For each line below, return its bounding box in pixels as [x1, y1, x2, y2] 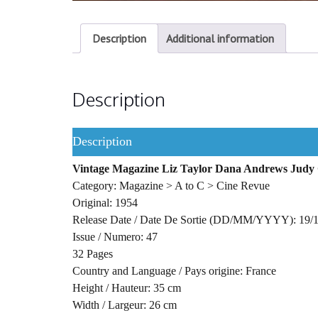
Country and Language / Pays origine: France [72, 264, 276, 277]
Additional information [166, 31, 274, 45]
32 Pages [72, 247, 113, 260]
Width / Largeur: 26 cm [72, 298, 177, 311]
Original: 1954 [72, 196, 138, 209]
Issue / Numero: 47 [72, 230, 158, 243]
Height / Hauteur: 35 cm [72, 281, 181, 294]
